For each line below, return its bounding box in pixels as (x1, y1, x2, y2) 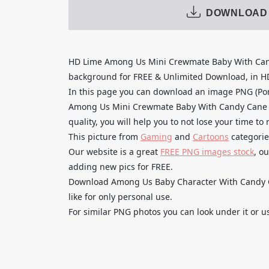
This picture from (68, 130, 141, 142)
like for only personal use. (68, 190, 172, 202)
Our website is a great (68, 145, 160, 157)
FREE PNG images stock (160, 145, 254, 157)
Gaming (141, 130, 172, 142)
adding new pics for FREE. (68, 160, 173, 172)
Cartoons (193, 130, 229, 142)
